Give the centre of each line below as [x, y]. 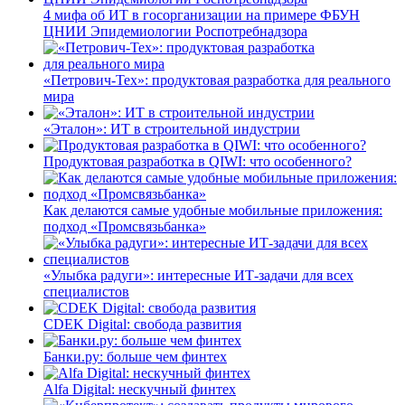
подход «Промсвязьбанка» [125, 226]
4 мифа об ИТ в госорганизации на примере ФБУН [202, 14]
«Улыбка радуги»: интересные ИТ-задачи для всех [198, 275]
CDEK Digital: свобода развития [142, 324]
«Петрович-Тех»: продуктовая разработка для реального [217, 80]
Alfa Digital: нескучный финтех [140, 389]
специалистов [86, 291]
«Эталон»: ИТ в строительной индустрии [172, 128]
